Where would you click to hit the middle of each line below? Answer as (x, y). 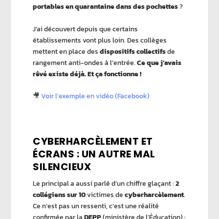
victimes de (105, 195)
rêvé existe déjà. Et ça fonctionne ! (87, 74)
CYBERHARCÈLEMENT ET (93, 141)
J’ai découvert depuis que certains (86, 29)
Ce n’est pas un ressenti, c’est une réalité (96, 206)
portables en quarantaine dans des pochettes (106, 7)
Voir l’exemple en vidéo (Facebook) (95, 96)
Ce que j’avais (159, 63)
